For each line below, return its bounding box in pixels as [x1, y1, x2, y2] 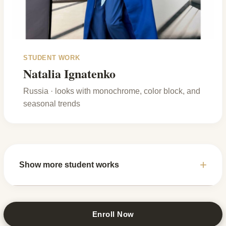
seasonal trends [23, 99, 80, 108]
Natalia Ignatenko [23, 65, 116, 83]
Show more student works [19, 160, 119, 169]
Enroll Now [92, 210, 134, 219]
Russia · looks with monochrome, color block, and [23, 87, 200, 96]
